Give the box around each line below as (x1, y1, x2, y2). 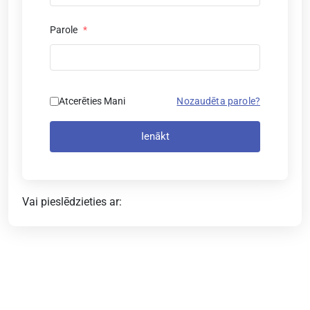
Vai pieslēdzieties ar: (22, 195, 122, 208)
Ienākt (140, 130, 170, 143)
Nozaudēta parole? (176, 95, 260, 107)
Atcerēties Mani (59, 95, 125, 107)
